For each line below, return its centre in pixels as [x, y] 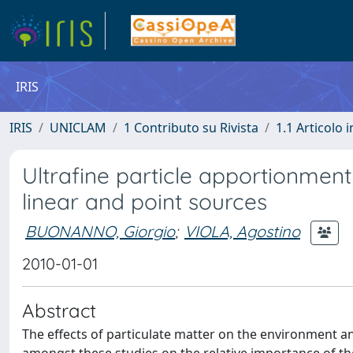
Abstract [59, 310]
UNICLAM [78, 128]
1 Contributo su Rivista [191, 128]
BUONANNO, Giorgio [100, 231]
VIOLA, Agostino [242, 231]
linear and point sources [145, 201]
